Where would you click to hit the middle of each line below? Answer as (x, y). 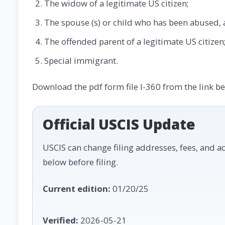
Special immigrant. (81, 60)
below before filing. (80, 162)
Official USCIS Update (119, 124)
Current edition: (77, 188)
